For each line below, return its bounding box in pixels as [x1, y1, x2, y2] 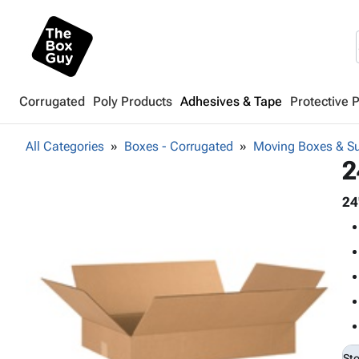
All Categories [26, 139, 104, 154]
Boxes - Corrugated [124, 139, 233, 154]
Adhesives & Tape [180, 94, 282, 109]
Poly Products [93, 94, 172, 109]
